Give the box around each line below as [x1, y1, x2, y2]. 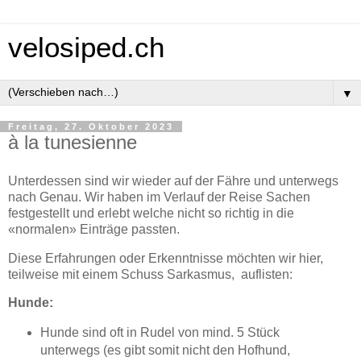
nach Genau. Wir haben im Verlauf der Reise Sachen [8, 189, 310, 204]
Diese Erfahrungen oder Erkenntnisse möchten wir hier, [8, 251, 323, 265]
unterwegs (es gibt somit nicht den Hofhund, [39, 343, 290, 358]
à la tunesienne [8, 131, 137, 153]
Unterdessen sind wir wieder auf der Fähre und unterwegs [8, 173, 338, 188]
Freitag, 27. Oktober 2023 [8, 122, 174, 131]
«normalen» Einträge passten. [8, 222, 183, 236]
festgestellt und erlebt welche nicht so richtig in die [8, 205, 294, 220]
